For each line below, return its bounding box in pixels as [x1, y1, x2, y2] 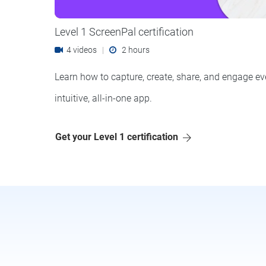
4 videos [63, 45, 102, 55]
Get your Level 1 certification [55, 131, 179, 142]
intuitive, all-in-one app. [55, 92, 152, 104]
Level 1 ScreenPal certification [55, 25, 194, 38]
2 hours [116, 45, 150, 55]
